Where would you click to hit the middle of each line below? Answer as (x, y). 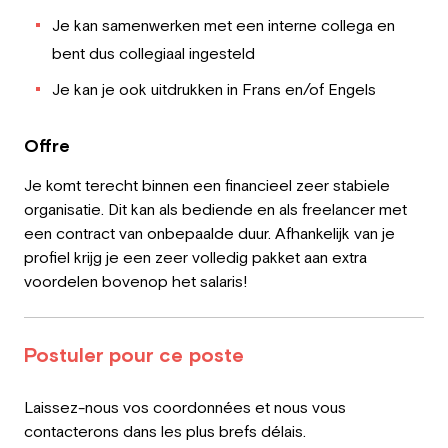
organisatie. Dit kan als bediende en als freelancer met (215, 209)
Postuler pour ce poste (134, 354)
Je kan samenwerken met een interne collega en (223, 25)
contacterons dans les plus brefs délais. (165, 431)
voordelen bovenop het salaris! (136, 281)
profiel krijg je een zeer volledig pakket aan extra (195, 257)
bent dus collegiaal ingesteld (153, 53)
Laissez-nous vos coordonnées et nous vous (185, 407)
